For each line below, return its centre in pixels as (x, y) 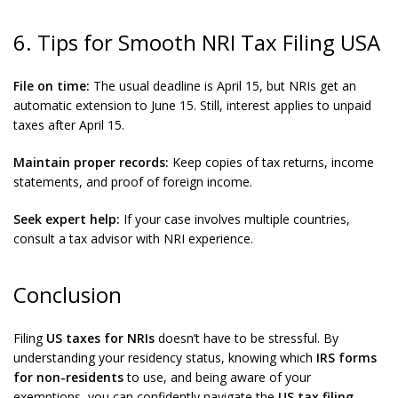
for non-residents (68, 377)
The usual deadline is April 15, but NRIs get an (225, 86)
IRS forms (346, 358)
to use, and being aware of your (217, 377)
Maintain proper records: (91, 162)
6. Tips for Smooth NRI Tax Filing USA (197, 42)
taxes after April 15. (69, 125)
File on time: (53, 86)
